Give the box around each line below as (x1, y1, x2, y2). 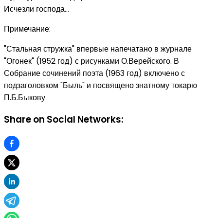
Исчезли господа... (4, 3, 69, 15)
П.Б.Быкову (4, 91, 45, 103)
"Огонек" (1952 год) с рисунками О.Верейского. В (4, 55, 179, 67)
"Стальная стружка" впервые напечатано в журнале (4, 43, 192, 54)
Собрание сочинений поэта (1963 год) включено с (4, 67, 185, 79)
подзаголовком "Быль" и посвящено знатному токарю (4, 79, 197, 91)
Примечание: (4, 23, 51, 35)
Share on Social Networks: (4, 113, 124, 127)
